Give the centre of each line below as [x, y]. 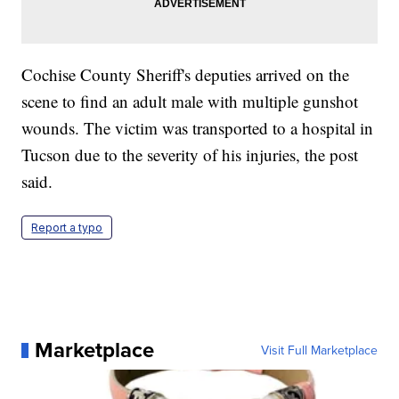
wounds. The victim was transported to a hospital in [198, 128]
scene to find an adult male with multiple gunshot [190, 102]
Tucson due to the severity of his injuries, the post [190, 155]
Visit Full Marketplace [319, 350]
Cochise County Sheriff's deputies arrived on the [186, 75]
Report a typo [67, 228]
